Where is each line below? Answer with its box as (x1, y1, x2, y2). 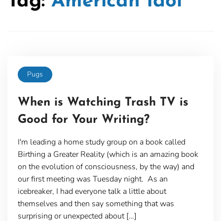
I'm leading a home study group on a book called (17, 136, 185, 147)
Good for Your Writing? (17, 113, 149, 126)
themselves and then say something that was (17, 198, 174, 209)
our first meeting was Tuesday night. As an (17, 173, 168, 184)
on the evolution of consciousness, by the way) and (17, 161, 194, 172)
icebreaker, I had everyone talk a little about (17, 185, 166, 197)
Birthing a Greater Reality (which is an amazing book (17, 148, 198, 160)
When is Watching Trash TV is (17, 96, 188, 109)
